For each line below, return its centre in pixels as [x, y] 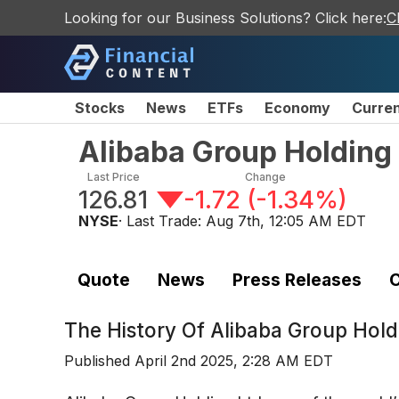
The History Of [137, 330]
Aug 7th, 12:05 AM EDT [286, 221]
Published [99, 361]
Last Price [113, 177]
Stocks [100, 108]
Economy [297, 108]
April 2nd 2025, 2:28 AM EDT [234, 361]
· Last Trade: [162, 221]
